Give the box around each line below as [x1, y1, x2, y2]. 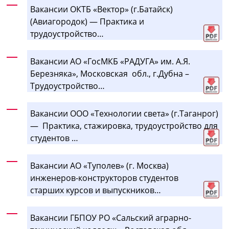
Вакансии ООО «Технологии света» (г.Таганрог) [30, 107, 219, 119]
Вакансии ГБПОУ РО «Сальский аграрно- [30, 212, 192, 223]
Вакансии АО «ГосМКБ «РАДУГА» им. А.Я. [30, 55, 191, 67]
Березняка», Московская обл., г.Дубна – [30, 67, 190, 79]
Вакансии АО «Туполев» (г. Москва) [30, 159, 171, 171]
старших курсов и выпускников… [30, 184, 162, 196]
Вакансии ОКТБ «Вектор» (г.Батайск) [30, 3, 173, 15]
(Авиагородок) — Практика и [30, 15, 145, 27]
